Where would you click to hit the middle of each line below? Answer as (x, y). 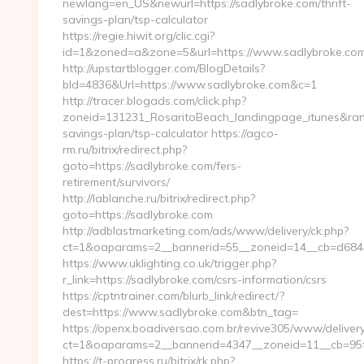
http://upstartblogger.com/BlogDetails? (164, 68)
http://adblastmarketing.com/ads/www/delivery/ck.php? (206, 231)
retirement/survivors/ (116, 182)
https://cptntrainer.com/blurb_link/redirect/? (173, 296)
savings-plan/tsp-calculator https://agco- (171, 133)
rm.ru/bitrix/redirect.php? (125, 149)
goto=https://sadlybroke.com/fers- (152, 166)
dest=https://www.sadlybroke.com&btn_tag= (180, 312)
